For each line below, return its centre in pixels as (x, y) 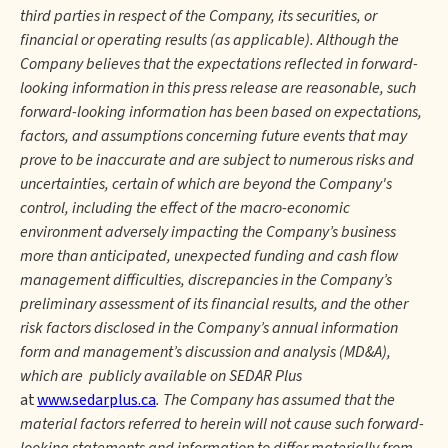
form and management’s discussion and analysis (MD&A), (205, 352)
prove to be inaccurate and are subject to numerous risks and (217, 160)
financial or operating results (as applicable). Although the (209, 40)
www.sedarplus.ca (96, 400)
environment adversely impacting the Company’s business (208, 232)
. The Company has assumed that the (275, 400)
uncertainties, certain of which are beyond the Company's (206, 184)
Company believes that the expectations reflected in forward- (219, 64)
